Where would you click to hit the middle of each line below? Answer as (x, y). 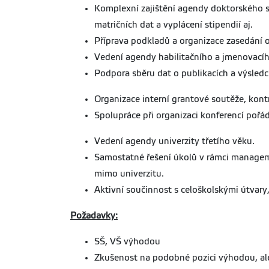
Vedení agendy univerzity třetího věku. (174, 141)
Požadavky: (94, 216)
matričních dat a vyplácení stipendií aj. (174, 25)
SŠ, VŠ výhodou (127, 241)
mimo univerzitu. (129, 174)
